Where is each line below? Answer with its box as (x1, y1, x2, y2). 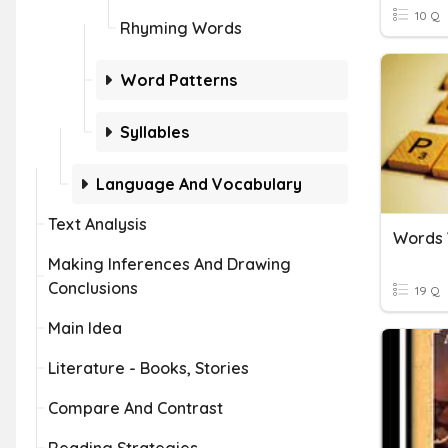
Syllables (120, 122, 189, 142)
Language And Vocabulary (96, 174, 302, 194)
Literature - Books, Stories (48, 358, 249, 378)
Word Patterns (120, 70, 237, 90)
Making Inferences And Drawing (48, 254, 291, 274)
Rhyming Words (120, 18, 242, 38)
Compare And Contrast (48, 398, 223, 418)
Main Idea (48, 318, 122, 338)
